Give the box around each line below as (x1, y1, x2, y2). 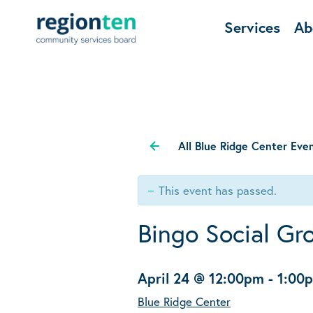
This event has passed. (159, 182, 277, 198)
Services (224, 17, 280, 37)
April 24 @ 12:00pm (138, 269, 264, 289)
